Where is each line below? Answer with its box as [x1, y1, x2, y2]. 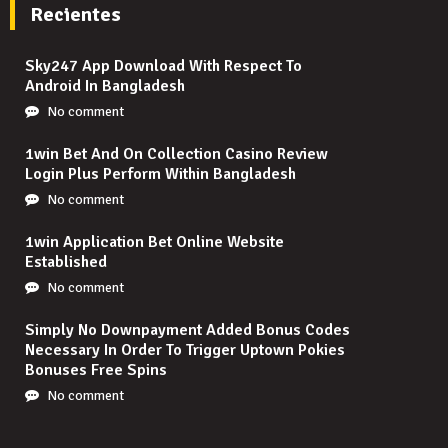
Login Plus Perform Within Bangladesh [25, 163, 296, 184]
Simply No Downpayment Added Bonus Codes [25, 319, 350, 340]
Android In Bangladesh [25, 75, 185, 96]
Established [25, 251, 107, 272]
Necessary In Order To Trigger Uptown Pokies [25, 339, 345, 360]
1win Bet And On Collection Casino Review [25, 143, 328, 164]
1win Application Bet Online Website [25, 231, 284, 252]
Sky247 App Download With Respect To [25, 55, 302, 76]
